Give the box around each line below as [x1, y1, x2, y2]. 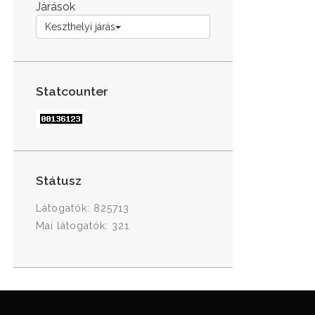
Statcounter [36, 83, 108, 98]
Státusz [36, 173, 82, 188]
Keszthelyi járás [45, 20, 115, 32]
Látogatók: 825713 [36, 202, 129, 214]
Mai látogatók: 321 [36, 219, 129, 231]
